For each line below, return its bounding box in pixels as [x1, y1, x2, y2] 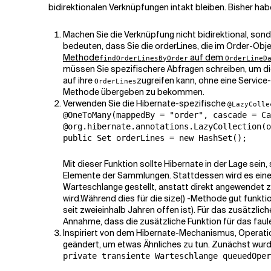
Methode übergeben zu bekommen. [63, 87, 204, 97]
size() [164, 193, 185, 204]
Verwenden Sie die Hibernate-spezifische [63, 98, 227, 109]
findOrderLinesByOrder [99, 54, 188, 62]
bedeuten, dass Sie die [63, 41, 155, 51]
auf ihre [63, 75, 94, 86]
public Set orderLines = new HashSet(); [63, 133, 247, 143]
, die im [197, 41, 226, 51]
